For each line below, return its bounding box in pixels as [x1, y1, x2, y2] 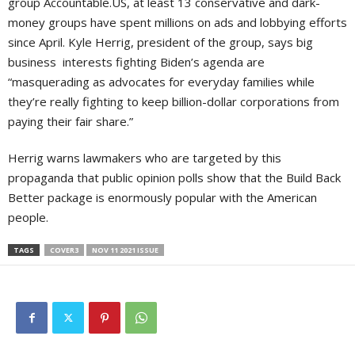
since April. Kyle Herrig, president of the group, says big [8, 34, 313, 50]
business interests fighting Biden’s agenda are [8, 54, 265, 70]
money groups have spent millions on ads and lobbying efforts [8, 14, 347, 30]
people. [8, 209, 48, 225]
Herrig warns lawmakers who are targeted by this [8, 150, 281, 166]
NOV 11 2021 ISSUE [92, 245, 158, 255]
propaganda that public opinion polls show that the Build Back [8, 170, 341, 185]
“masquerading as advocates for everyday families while [8, 74, 315, 90]
